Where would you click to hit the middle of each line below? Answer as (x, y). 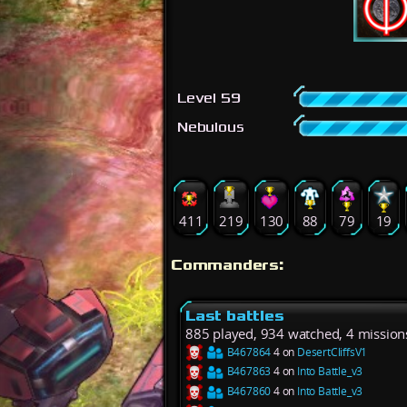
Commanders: (228, 264)
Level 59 (209, 98)
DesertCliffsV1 (333, 352)
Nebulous (211, 127)
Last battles (235, 315)
